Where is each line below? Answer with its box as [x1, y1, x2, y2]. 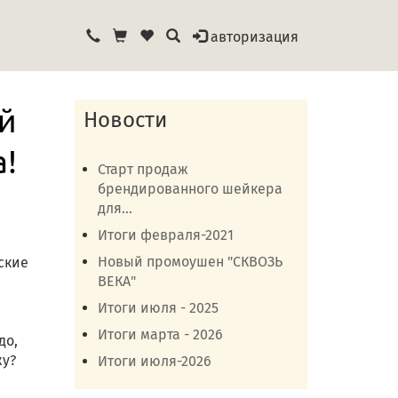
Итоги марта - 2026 [97, 326, 223, 343]
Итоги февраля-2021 [97, 227, 234, 243]
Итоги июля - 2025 [97, 299, 219, 316]
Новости [83, 107, 167, 132]
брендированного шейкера [97, 180, 283, 197]
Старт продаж [97, 161, 188, 178]
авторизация [211, 28, 298, 45]
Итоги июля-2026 [97, 353, 211, 370]
